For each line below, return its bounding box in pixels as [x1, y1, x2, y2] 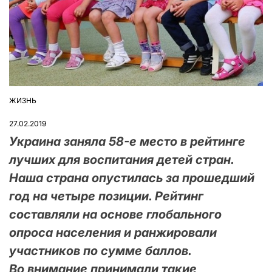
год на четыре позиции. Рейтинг [9, 188, 203, 203]
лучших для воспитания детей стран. [9, 152, 234, 167]
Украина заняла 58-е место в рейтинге [9, 134, 245, 149]
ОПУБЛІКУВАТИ [8, 100, 66, 109]
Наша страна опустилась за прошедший [9, 170, 254, 185]
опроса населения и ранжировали [9, 225, 217, 240]
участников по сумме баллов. [9, 243, 191, 258]
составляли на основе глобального [9, 206, 222, 222]
